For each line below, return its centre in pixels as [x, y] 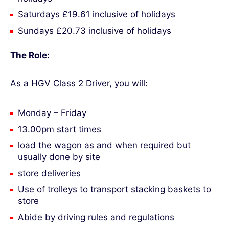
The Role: [30, 55]
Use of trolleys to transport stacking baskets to [114, 189]
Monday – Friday [52, 113]
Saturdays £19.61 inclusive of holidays [97, 15]
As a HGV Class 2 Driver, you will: [79, 83]
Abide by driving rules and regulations [96, 217]
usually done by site [59, 157]
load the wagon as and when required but [104, 145]
